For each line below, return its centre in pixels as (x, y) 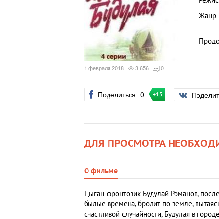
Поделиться (118, 94)
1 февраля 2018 (104, 68)
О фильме (101, 171)
